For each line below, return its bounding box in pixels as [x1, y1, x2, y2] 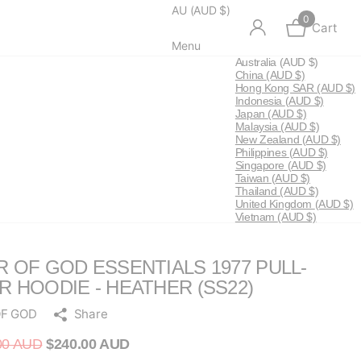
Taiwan [234, 172, 272, 185]
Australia [234, 56, 280, 68]
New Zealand [234, 133, 302, 146]
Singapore [234, 159, 288, 172]
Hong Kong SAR [234, 81, 317, 94]
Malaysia [234, 120, 281, 133]
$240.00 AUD [42, 336, 131, 353]
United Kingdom [234, 197, 315, 210]
